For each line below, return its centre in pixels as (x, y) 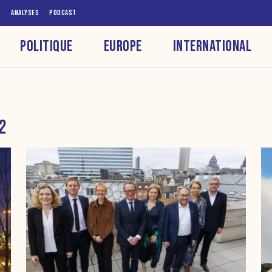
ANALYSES (25, 13)
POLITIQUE (46, 46)
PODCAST (63, 13)
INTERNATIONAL (212, 46)
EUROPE (123, 46)
